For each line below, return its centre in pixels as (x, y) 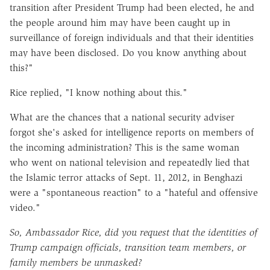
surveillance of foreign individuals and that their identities (132, 37)
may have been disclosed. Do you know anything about (128, 52)
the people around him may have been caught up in (120, 22)
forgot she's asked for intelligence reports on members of (132, 132)
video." (25, 207)
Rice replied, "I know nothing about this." (99, 92)
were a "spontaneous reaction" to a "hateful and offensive (134, 192)
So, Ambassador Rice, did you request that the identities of (133, 232)
